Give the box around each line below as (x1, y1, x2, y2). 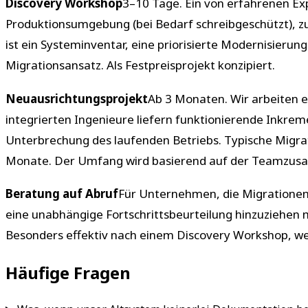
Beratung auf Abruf (5, 186, 118, 202)
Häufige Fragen (5, 261, 131, 285)
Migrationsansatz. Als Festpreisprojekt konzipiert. (5, 57, 275, 74)
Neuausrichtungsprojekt (5, 90, 148, 107)
